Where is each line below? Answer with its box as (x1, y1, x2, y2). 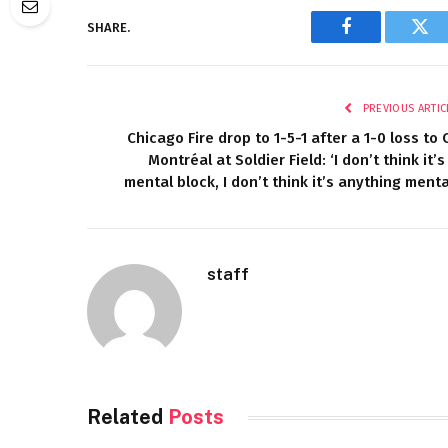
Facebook (344, 32, 415, 51)
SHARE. (87, 19, 130, 35)
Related (87, 405, 168, 429)
